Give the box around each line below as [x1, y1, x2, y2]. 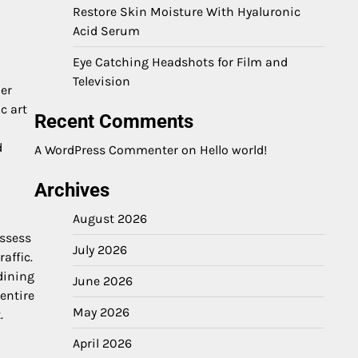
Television [73, 74, 130, 89]
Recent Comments [34, 110, 193, 133]
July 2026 [73, 242, 127, 257]
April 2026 [73, 336, 132, 351]
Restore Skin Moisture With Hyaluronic [73, 4, 300, 19]
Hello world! [200, 142, 267, 157]
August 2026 [73, 211, 147, 226]
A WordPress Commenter [34, 142, 178, 157]
